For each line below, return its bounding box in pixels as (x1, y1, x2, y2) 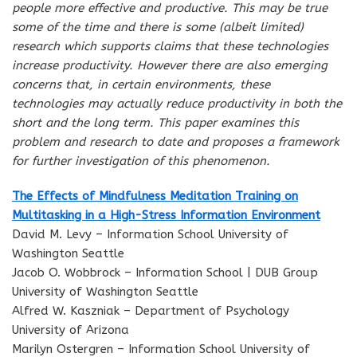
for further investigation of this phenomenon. (12, 153, 270, 168)
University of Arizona (12, 322, 129, 337)
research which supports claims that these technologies (12, 38, 328, 53)
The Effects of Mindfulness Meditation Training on (12, 188, 298, 203)
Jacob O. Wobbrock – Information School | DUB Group (12, 265, 318, 280)
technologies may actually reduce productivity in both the (12, 96, 342, 111)
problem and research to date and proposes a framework (12, 134, 339, 149)
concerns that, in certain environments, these (12, 76, 270, 92)
